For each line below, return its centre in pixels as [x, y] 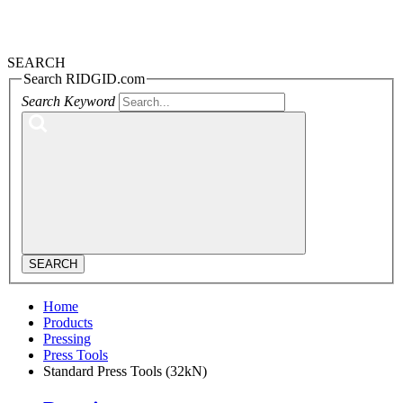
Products [68, 322]
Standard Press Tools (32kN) [125, 371]
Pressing [67, 338]
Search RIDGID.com [84, 79]
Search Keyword [68, 101]
